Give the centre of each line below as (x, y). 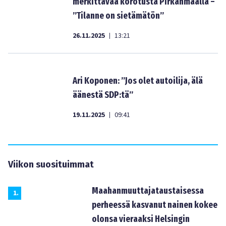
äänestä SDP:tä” (103, 95)
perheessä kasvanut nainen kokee (155, 205)
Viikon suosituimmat (51, 164)
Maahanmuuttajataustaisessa (148, 191)
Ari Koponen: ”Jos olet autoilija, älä (138, 81)
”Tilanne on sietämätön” (118, 16)
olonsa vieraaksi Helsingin (141, 219)
